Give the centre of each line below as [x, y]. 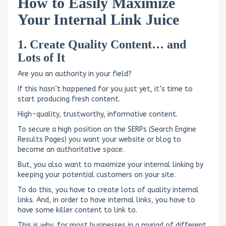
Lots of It [41, 57]
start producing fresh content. [69, 99]
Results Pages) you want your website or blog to [99, 139]
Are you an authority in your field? [75, 74]
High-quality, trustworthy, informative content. [98, 114]
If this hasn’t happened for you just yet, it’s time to [105, 89]
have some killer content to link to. [77, 210]
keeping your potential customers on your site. [97, 175]
